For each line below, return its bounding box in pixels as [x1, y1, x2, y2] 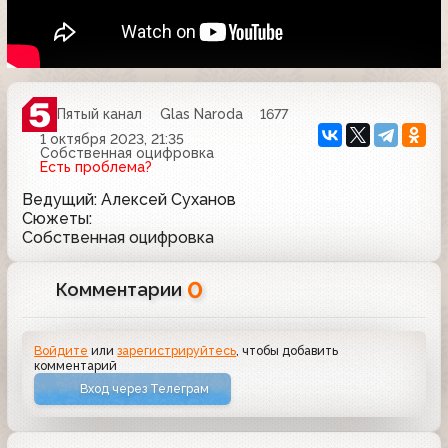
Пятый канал [57, 106, 142, 123]
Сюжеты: [22, 208, 92, 228]
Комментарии [56, 278, 188, 300]
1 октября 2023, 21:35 [39, 130, 184, 147]
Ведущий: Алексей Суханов [22, 189, 236, 209]
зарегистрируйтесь [117, 342, 237, 358]
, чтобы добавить [236, 342, 339, 358]
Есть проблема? [39, 158, 152, 175]
